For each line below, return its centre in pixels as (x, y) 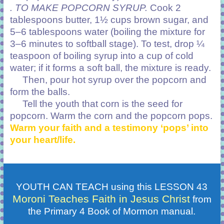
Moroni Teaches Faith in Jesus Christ (101, 199)
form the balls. (40, 91)
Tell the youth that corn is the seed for (96, 103)
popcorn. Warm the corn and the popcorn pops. (111, 115)
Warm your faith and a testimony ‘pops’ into (109, 127)
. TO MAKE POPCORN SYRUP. (78, 7)
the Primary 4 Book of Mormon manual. (112, 211)
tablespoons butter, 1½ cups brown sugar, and (109, 19)
